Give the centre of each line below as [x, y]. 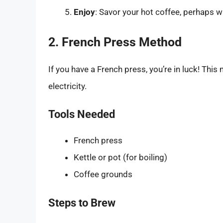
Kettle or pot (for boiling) [120, 158]
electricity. [67, 86]
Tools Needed [82, 114]
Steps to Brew [82, 203]
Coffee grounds [103, 174]
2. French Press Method [115, 42]
